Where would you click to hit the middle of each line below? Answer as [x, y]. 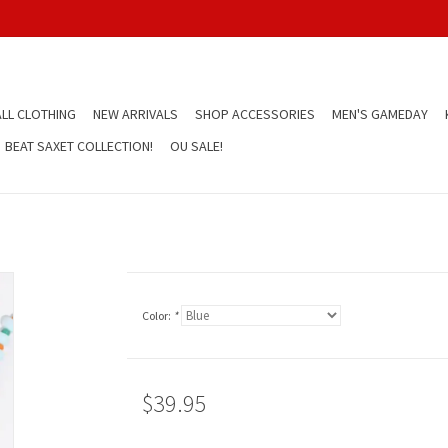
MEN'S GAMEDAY [380, 114]
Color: [157, 315]
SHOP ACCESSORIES [255, 114]
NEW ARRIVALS [135, 114]
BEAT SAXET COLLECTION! [79, 146]
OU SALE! [196, 146]
